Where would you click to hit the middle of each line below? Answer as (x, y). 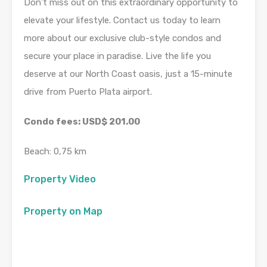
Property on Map (63, 212)
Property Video (60, 179)
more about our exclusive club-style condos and (122, 38)
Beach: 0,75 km (55, 152)
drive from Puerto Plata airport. (88, 92)
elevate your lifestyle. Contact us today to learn (122, 21)
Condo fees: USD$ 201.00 (82, 122)
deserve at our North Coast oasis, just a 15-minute (128, 74)
